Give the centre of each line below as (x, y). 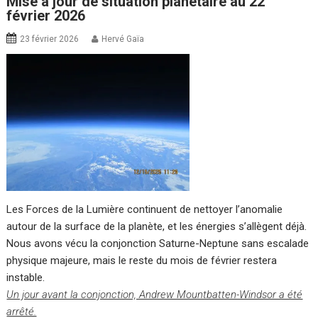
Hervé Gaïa (123, 39)
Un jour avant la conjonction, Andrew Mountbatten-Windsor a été (155, 295)
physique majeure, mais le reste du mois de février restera (142, 261)
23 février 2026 (50, 39)
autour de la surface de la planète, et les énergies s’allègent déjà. (157, 227)
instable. (26, 278)
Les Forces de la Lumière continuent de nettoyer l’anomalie (145, 210)
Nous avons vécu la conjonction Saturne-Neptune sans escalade (158, 244)
